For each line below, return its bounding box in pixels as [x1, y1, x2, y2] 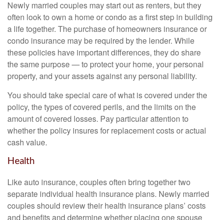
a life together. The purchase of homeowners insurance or [7, 23, 207, 35]
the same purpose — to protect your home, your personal [7, 58, 204, 70]
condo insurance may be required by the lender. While [7, 35, 194, 47]
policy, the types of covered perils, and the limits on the [7, 101, 196, 113]
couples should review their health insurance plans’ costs [7, 200, 206, 212]
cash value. [7, 137, 47, 148]
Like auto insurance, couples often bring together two [7, 176, 191, 188]
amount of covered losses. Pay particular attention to [7, 113, 189, 125]
